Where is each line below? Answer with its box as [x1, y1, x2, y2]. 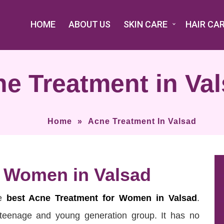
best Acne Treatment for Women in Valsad [6, 193, 197, 203]
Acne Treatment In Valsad [88, 117, 196, 125]
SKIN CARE [123, 19, 167, 29]
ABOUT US [68, 19, 110, 29]
